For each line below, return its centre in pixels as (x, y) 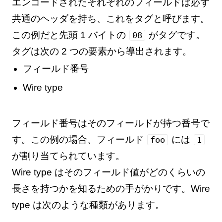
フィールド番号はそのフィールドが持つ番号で (111, 123)
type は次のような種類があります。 (88, 205)
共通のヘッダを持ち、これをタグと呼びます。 (111, 18)
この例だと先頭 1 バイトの (70, 35)
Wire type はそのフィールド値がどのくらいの (108, 172)
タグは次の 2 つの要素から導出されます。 (102, 51)
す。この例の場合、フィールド (79, 139)
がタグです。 (175, 35)
